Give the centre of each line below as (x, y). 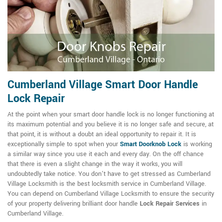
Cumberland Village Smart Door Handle (103, 85)
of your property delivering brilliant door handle (74, 204)
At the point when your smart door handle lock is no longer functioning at (111, 115)
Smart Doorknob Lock (151, 144)
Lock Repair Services (170, 204)
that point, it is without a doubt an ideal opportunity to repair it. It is (102, 135)
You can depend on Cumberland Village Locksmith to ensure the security (111, 194)
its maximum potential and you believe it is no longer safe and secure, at (111, 125)
